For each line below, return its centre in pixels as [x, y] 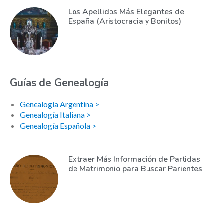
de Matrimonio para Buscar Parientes [135, 169]
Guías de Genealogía [59, 83]
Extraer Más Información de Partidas [134, 160]
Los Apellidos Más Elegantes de [126, 12]
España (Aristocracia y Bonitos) [124, 21]
